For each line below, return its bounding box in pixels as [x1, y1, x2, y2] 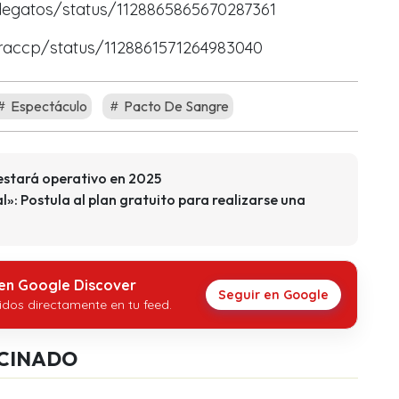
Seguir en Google [218, 287, 329, 304]
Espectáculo [8, 97, 87, 116]
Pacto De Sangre [121, 97, 229, 116]
